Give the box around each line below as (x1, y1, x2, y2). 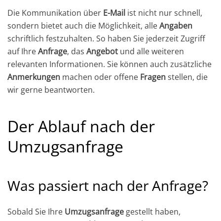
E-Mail (103, 7, 125, 18)
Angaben (159, 20, 192, 31)
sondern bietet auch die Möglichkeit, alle (7, 20, 159, 31)
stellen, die (166, 71, 208, 82)
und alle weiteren (118, 45, 184, 57)
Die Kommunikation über (7, 7, 103, 18)
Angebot (86, 45, 118, 57)
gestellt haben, (124, 206, 181, 217)
